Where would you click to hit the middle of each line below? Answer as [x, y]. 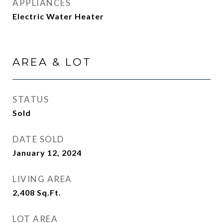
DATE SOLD [38, 139]
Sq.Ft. [49, 192]
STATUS [31, 99]
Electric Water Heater [58, 16]
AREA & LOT [52, 62]
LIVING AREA [42, 179]
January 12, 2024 [47, 153]
